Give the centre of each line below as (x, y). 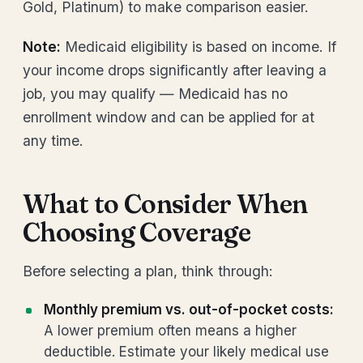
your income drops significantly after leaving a (175, 70)
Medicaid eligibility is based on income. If (199, 47)
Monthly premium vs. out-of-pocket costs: (189, 310)
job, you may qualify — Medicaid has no (155, 94)
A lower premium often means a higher (170, 331)
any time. (53, 141)
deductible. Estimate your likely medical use (186, 352)
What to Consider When (165, 204)
